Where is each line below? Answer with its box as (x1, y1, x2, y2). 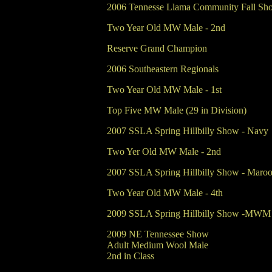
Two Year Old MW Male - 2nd (106, 22, 225, 33)
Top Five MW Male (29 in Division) (106, 105, 246, 115)
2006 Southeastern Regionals (106, 64, 219, 74)
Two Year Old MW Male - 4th (106, 188, 223, 198)
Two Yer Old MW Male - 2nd (106, 146, 221, 157)
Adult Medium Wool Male (106, 240, 208, 250)
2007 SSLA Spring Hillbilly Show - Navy (106, 126, 268, 136)
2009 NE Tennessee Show (106, 229, 209, 239)
